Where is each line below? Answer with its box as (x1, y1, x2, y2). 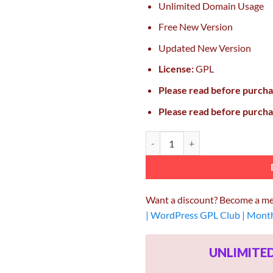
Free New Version (158, 21, 233, 33)
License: (158, 63, 194, 75)
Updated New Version (158, 41, 251, 54)
